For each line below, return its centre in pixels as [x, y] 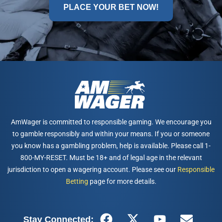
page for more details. [122, 181]
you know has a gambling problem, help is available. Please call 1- [111, 145]
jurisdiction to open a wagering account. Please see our [92, 169]
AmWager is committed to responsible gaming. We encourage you [111, 122]
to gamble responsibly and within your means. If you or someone [111, 134]
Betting [77, 181]
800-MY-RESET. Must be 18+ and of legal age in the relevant [111, 157]
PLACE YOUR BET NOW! [111, 7]
